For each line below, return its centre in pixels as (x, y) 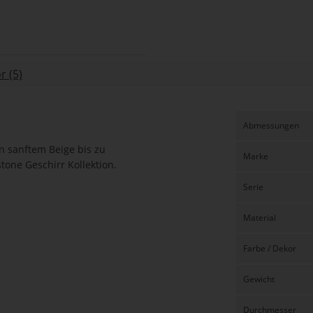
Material (259, 218)
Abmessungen (271, 125)
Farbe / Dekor (269, 248)
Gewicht (259, 279)
